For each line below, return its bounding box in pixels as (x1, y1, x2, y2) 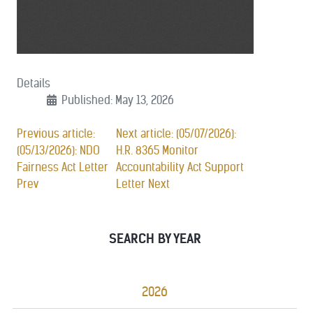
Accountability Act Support (116, 160, 245, 174)
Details (17, 76, 50, 90)
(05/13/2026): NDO (17, 143, 100, 157)
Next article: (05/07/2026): (116, 126, 237, 140)
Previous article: (17, 126, 95, 140)
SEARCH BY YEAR (108, 231, 201, 247)
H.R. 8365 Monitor (116, 143, 199, 157)
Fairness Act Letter (17, 160, 111, 174)
